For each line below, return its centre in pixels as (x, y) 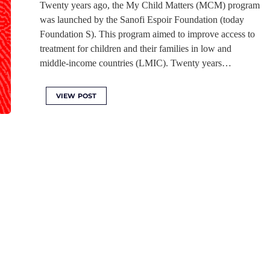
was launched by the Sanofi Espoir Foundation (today (142, 20)
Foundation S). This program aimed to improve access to (147, 34)
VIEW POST (77, 96)
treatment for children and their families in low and (136, 49)
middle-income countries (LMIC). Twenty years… (136, 63)
